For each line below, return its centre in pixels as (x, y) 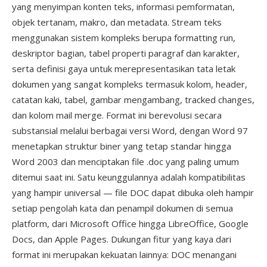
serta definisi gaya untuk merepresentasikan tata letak (124, 69)
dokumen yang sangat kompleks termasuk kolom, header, (130, 84)
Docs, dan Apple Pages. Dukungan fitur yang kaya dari (122, 239)
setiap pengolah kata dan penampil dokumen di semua (122, 208)
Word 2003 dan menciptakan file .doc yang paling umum (125, 162)
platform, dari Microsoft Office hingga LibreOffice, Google (130, 223)
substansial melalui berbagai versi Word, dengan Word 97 (130, 131)
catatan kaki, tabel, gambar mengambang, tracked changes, (133, 100)
